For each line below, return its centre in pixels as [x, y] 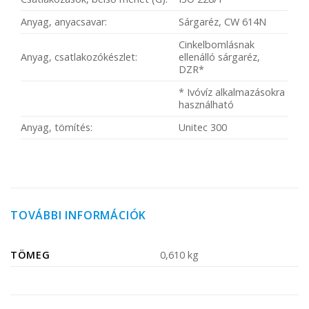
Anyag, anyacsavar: [64, 22]
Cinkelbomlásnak [217, 45]
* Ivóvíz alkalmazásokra [232, 92]
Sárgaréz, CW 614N [223, 22]
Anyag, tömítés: [57, 128]
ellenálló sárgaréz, [220, 57]
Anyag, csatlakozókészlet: [79, 57]
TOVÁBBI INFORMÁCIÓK [79, 216]
